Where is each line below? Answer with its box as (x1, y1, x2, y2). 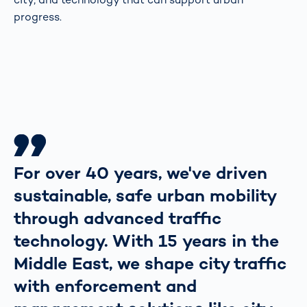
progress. (14, 9, 62, 24)
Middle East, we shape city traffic (14, 251, 286, 274)
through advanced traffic (14, 206, 221, 229)
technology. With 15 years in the (14, 229, 279, 251)
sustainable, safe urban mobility (14, 184, 275, 206)
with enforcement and (14, 274, 197, 297)
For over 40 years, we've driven (14, 161, 267, 184)
